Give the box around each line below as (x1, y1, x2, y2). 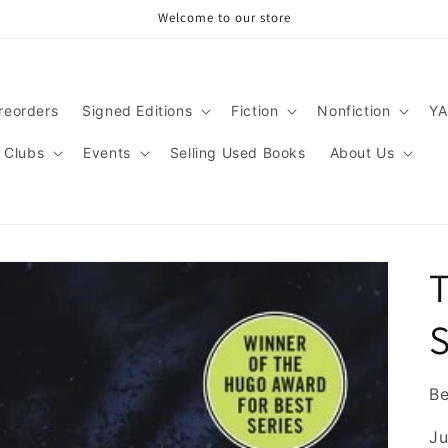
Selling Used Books (169, 143, 306, 161)
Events (83, 143, 131, 161)
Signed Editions (82, 101, 193, 119)
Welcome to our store (157, 9, 291, 26)
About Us (329, 143, 395, 161)
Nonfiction (317, 101, 391, 119)
